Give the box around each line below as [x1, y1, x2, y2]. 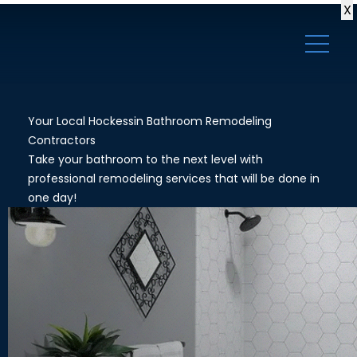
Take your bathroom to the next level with [28, 151, 263, 167]
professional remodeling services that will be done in [28, 171, 320, 186]
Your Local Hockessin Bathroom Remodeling [28, 113, 272, 129]
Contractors [28, 132, 96, 148]
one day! [28, 190, 76, 206]
